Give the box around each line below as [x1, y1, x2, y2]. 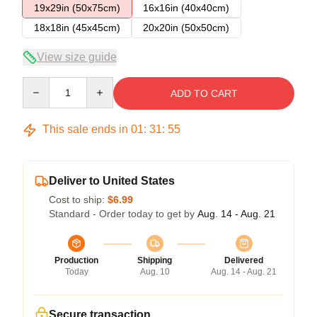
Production [54, 255, 98, 265]
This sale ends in [40, 123, 131, 135]
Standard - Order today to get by [49, 208, 197, 219]
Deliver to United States [49, 175, 175, 187]
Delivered [224, 255, 263, 265]
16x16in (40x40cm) [143, 2, 229, 13]
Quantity [22, 78, 59, 89]
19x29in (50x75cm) [34, 2, 120, 13]
